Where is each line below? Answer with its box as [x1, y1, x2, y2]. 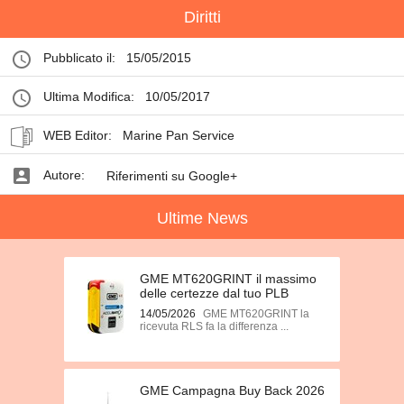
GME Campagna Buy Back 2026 [140, 383, 325, 398]
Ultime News [156, 209, 248, 227]
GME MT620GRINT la [203, 308, 309, 320]
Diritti [183, 8, 221, 26]
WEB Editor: [43, 128, 112, 142]
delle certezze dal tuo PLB [140, 286, 289, 300]
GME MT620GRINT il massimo [140, 271, 317, 286]
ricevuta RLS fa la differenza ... [140, 320, 289, 333]
